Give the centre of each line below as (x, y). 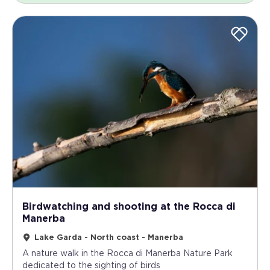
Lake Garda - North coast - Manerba (109, 238)
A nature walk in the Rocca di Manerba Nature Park (127, 254)
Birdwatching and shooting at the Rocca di (129, 207)
